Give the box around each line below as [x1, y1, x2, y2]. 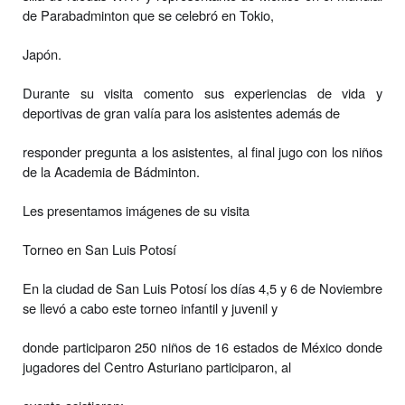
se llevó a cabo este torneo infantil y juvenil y [23, 297, 278, 317]
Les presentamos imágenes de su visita [23, 200, 250, 220]
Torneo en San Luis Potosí [23, 239, 176, 259]
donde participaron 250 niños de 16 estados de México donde [23, 336, 382, 356]
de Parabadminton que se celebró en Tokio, [23, 5, 274, 24]
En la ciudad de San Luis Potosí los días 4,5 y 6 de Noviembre [23, 278, 382, 297]
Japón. [23, 43, 61, 63]
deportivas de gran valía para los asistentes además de [23, 102, 340, 122]
